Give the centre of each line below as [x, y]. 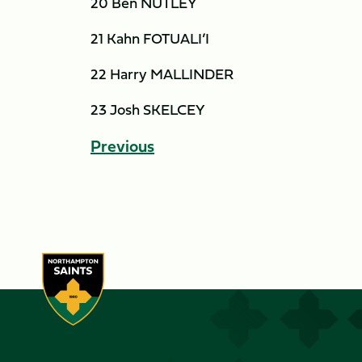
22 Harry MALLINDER [162, 74]
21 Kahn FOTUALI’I [150, 38]
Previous [122, 146]
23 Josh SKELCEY [148, 109]
